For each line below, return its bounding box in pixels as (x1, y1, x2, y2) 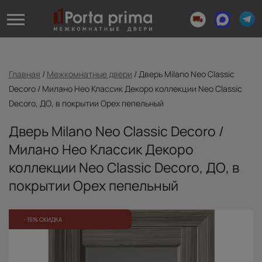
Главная (9, 68, 40, 80)
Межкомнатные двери (47, 68, 132, 80)
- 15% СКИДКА (23, 215, 62, 223)
